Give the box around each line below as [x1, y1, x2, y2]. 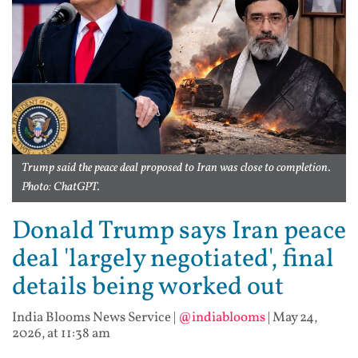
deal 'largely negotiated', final [12, 242, 334, 278]
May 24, [272, 308, 317, 328]
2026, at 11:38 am [12, 324, 110, 344]
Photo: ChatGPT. [22, 179, 100, 197]
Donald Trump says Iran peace [12, 214, 346, 250]
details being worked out [12, 270, 284, 306]
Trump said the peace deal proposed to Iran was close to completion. [22, 160, 331, 177]
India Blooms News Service [12, 308, 171, 328]
